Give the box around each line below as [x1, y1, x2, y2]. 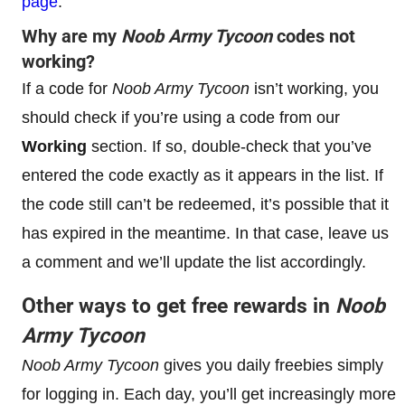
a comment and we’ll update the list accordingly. [22, 252, 366, 271]
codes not [272, 24, 355, 47]
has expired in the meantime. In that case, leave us [22, 223, 389, 242]
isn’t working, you [250, 79, 379, 98]
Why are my [22, 24, 121, 47]
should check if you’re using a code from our [22, 108, 340, 127]
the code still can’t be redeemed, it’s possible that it [22, 194, 389, 213]
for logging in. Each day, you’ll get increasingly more [22, 384, 396, 403]
